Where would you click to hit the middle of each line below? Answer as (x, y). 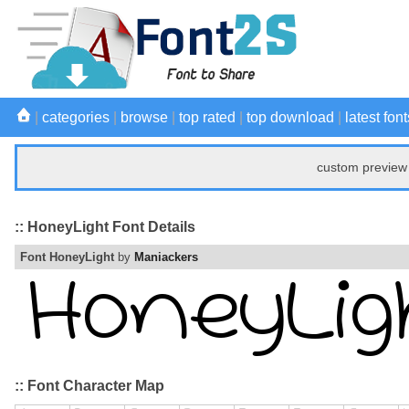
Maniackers (166, 257)
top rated (207, 117)
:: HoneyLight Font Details (105, 226)
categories (76, 117)
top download (290, 117)
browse (144, 117)
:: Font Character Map (89, 386)
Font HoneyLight (67, 257)
